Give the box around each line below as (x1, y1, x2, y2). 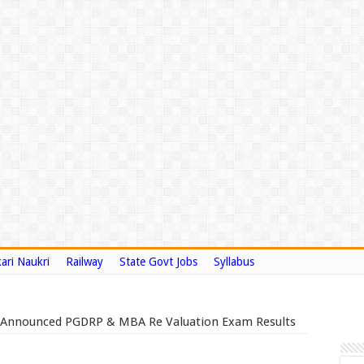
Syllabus (214, 255, 254, 268)
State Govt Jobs (119, 255, 197, 268)
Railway (66, 255, 103, 268)
